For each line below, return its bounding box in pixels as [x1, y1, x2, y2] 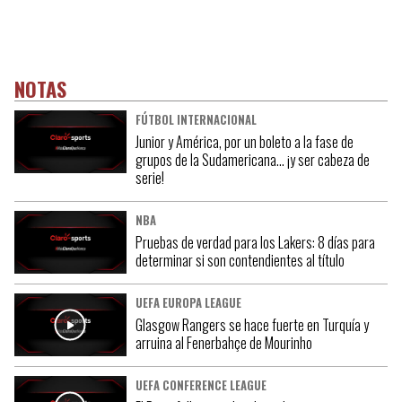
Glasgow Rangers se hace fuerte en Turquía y [135, 314, 369, 336]
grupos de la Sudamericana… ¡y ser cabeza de [135, 149, 370, 170]
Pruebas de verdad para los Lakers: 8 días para [135, 232, 375, 253]
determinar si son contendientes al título [135, 249, 345, 271]
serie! [135, 167, 164, 188]
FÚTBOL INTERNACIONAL [135, 111, 257, 128]
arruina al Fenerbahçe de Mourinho [135, 332, 312, 354]
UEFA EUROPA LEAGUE [135, 294, 241, 311]
